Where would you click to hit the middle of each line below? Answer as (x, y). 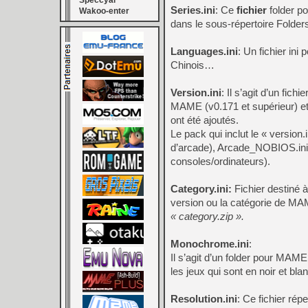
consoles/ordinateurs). (220, 161)
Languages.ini (204, 51)
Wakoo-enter (104, 11)
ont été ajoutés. (205, 120)
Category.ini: (201, 189)
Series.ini (193, 10)
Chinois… (192, 65)
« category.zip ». (207, 216)
